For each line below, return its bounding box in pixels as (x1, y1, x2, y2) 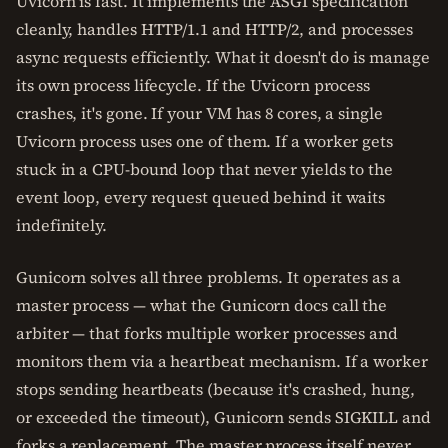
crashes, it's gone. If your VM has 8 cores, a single (16, 102, 383, 124)
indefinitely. (16, 214, 107, 236)
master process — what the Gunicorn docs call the (16, 294, 388, 316)
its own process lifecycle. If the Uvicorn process (16, 74, 371, 96)
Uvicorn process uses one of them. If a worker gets (16, 130, 394, 152)
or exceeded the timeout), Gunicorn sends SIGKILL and (16, 406, 431, 428)
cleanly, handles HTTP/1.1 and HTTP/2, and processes (16, 18, 413, 40)
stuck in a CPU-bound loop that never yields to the (16, 158, 394, 180)
